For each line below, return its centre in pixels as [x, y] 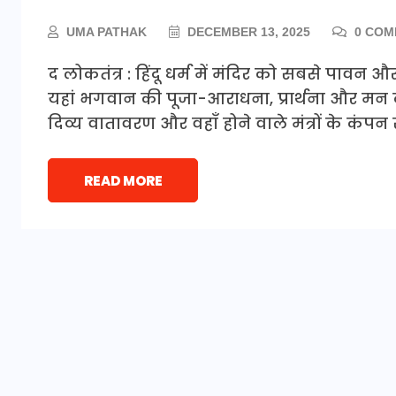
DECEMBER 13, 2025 [247, 31]
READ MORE [123, 180]
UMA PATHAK [107, 31]
